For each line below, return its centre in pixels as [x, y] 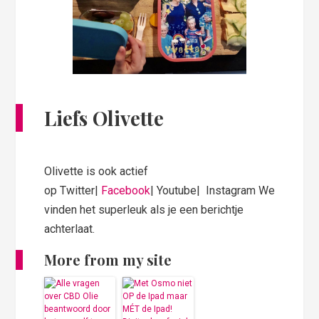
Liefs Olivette [104, 117]
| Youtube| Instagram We [213, 190]
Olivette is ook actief [96, 171]
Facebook [126, 190]
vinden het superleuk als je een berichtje [144, 209]
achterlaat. [70, 229]
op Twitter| [73, 190]
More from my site [108, 259]
